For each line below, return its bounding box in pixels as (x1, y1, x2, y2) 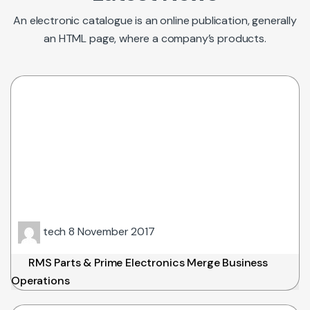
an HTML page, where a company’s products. (44, 31, 266, 46)
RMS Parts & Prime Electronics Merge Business (28, 255, 268, 271)
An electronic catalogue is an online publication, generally (13, 13, 297, 28)
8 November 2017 (69, 224, 155, 239)
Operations (11, 273, 70, 289)
